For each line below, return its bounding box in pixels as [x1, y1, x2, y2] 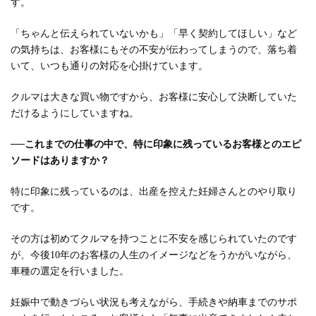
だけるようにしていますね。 [11, 108, 139, 119]
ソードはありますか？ [11, 155, 109, 166]
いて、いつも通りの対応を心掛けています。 [11, 61, 208, 72]
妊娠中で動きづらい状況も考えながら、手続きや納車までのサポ [11, 297, 297, 308]
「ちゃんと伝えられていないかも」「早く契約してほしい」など [11, 28, 297, 39]
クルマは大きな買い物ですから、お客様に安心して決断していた [11, 92, 297, 103]
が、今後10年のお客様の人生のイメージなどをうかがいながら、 [11, 250, 297, 261]
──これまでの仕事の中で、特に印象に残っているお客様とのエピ [11, 139, 301, 150]
